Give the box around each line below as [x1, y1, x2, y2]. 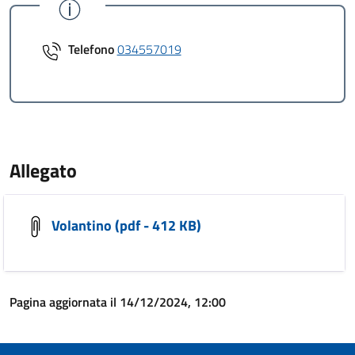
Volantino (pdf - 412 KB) [48, 214, 201, 236]
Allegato [10, 156, 77, 185]
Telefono [67, 40, 114, 59]
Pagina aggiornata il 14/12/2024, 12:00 [10, 292, 226, 311]
